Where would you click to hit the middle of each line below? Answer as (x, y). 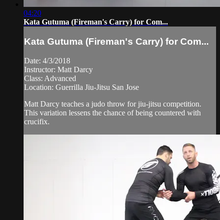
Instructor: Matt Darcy (58, 69)
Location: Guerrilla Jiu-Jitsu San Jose (82, 87)
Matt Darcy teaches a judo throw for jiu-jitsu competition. (113, 104)
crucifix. (37, 121)
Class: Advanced (50, 78)
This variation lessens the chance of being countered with (112, 112)
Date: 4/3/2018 (47, 60)
